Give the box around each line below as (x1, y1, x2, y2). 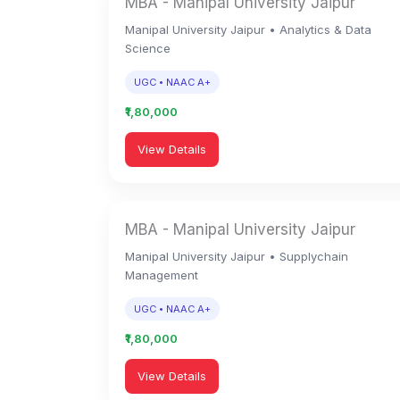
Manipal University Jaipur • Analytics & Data (125, 22, 371, 37)
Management (125, 268, 198, 282)
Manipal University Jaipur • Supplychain (125, 249, 348, 263)
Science (125, 41, 171, 55)
